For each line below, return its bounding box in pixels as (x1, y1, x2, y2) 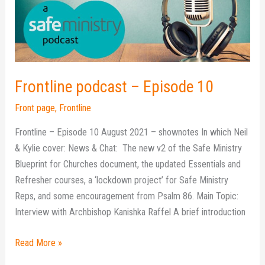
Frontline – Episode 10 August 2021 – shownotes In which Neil (15, 126, 248, 138)
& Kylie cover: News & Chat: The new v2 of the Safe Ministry (15, 142, 243, 154)
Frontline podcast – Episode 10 (15, 77, 214, 97)
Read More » (15, 237, 63, 248)
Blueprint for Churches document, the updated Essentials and (15, 158, 241, 170)
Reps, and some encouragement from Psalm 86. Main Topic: (15, 190, 239, 202)
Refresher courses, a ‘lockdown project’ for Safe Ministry (15, 174, 229, 186)
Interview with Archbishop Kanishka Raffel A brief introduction (15, 206, 246, 218)
